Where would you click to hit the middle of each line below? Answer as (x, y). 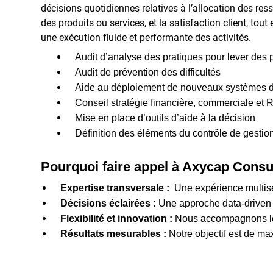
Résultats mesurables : (113, 234)
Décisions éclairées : (108, 204)
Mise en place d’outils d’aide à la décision (165, 118)
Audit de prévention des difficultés (148, 73)
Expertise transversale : (115, 188)
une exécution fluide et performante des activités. (146, 38)
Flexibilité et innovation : (116, 219)
